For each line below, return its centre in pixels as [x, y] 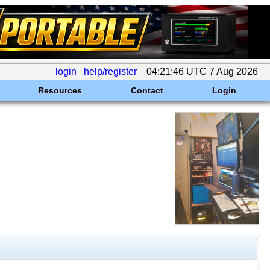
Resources [60, 90]
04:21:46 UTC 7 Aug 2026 [202, 71]
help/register [110, 71]
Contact [147, 90]
